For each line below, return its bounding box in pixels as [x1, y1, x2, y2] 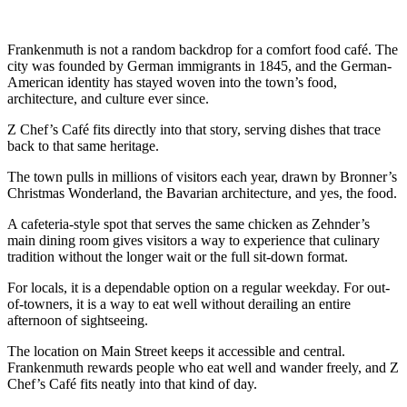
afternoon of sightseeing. [7, 312, 148, 328]
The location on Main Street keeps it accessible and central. [7, 342, 345, 359]
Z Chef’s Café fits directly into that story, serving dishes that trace [7, 121, 381, 137]
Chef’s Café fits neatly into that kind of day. [7, 375, 257, 392]
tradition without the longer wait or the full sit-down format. [7, 248, 348, 264]
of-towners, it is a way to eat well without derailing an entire [7, 295, 351, 312]
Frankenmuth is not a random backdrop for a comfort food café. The [7, 41, 398, 57]
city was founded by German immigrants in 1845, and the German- [7, 57, 392, 74]
